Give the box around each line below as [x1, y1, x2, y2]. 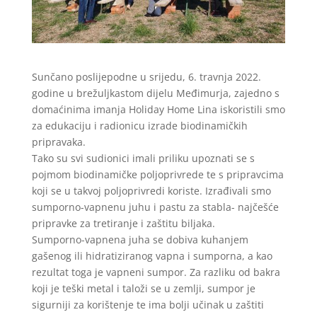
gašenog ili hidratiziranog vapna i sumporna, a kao [31, 249, 272, 263]
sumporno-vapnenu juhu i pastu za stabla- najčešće [31, 200, 279, 214]
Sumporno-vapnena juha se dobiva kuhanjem [31, 233, 248, 247]
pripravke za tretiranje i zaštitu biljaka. [31, 217, 215, 231]
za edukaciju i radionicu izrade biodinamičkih [31, 119, 248, 133]
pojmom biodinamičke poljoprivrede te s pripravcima [31, 168, 284, 182]
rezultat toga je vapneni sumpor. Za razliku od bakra [31, 265, 280, 279]
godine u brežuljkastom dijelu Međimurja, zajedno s [31, 86, 279, 100]
